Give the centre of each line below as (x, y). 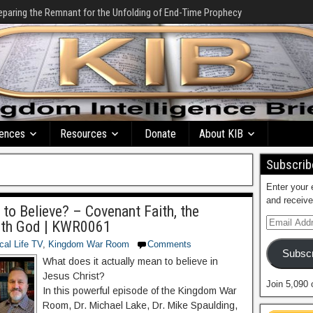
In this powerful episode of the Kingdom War (140, 291)
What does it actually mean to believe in (130, 261)
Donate (160, 134)
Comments (169, 244)
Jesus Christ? (74, 276)
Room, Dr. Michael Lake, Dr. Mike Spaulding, (140, 305)
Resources (83, 134)
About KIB (221, 134)
